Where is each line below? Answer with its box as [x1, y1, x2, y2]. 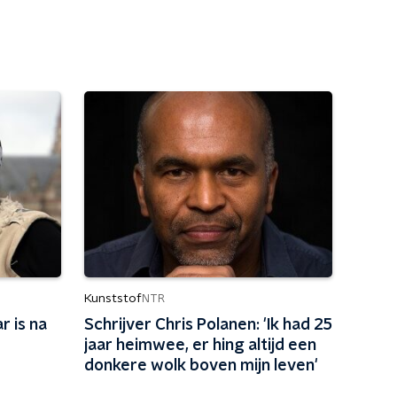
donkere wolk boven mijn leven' [83, 358, 318, 374]
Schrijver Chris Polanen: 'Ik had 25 [83, 317, 332, 333]
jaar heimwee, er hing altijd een [83, 338, 316, 354]
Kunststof [83, 292, 142, 305]
